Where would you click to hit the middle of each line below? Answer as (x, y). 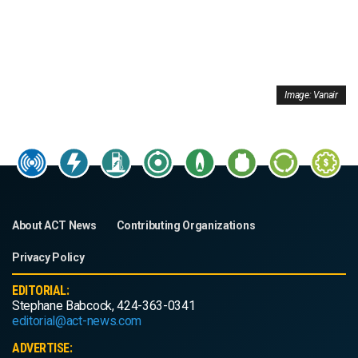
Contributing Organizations (186, 226)
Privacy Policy (48, 258)
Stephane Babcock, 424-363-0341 (104, 306)
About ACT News (54, 226)
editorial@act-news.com (77, 321)
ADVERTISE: (42, 348)
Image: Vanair (311, 95)
